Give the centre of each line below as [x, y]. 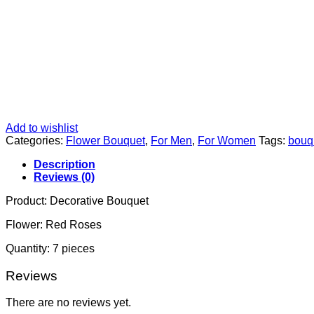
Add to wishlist [42, 128]
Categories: [36, 140]
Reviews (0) [64, 177]
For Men [171, 140]
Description [64, 164]
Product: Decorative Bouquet [77, 200]
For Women [227, 140]
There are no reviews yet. [68, 303]
